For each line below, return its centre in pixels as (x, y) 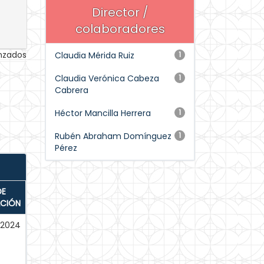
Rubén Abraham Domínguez (113, 136)
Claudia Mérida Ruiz (95, 55)
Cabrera (72, 90)
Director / (120, 12)
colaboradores (120, 29)
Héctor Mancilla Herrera (103, 113)
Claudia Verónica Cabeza (107, 78)
